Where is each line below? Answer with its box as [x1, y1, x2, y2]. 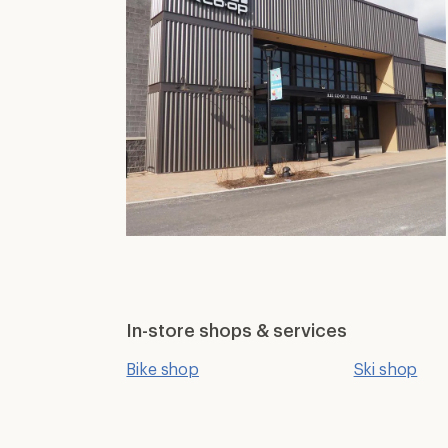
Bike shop [126, 359, 199, 378]
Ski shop [353, 359, 418, 378]
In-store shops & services [126, 319, 348, 341]
